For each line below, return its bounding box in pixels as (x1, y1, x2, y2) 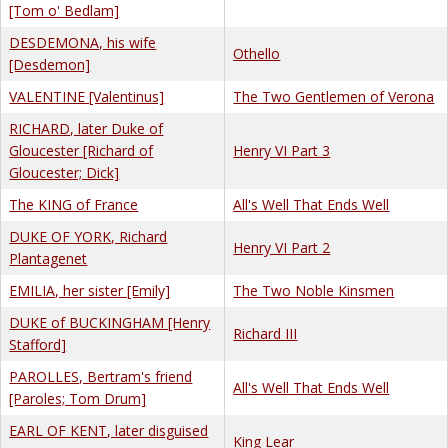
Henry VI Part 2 (233, 237, 331, 257)
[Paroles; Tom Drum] (9, 388, 147, 408)
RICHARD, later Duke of (9, 118, 164, 138)
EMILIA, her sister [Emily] (9, 280, 171, 300)
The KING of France (9, 194, 139, 214)
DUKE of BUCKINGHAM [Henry (9, 312, 211, 332)
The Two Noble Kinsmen (233, 280, 395, 300)
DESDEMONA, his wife (9, 32, 157, 52)
